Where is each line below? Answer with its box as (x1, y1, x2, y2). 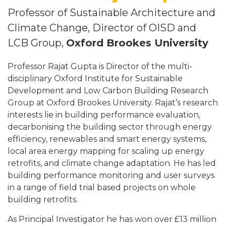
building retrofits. (8, 195, 78, 204)
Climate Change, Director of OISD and (8, 22, 196, 34)
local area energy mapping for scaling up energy (8, 146, 204, 156)
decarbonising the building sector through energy (8, 122, 212, 132)
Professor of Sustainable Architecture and (8, 7, 215, 19)
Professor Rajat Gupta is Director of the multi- (8, 62, 192, 71)
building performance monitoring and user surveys (8, 171, 214, 180)
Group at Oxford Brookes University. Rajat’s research (8, 98, 218, 107)
